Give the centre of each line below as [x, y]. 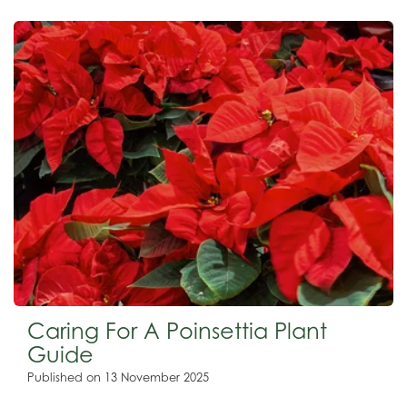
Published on [66, 377]
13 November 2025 [157, 377]
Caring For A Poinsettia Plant [177, 331]
